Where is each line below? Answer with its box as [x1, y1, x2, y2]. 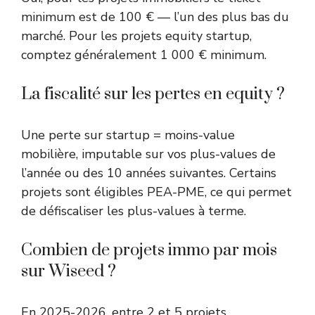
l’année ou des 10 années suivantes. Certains [21, 165, 276, 182]
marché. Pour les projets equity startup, [21, 27, 252, 45]
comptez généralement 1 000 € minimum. [21, 46, 266, 64]
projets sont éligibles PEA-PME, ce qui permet [21, 184, 292, 201]
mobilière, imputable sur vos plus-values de [21, 146, 276, 163]
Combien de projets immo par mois [21, 240, 277, 262]
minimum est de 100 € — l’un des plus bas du [21, 8, 289, 26]
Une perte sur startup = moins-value [21, 127, 235, 144]
